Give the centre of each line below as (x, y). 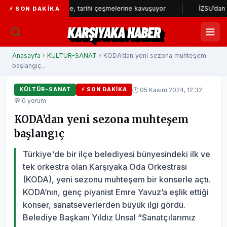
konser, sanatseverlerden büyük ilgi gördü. (104, 205)
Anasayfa (26, 55)
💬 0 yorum (30, 101)
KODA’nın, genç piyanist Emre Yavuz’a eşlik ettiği (116, 192)
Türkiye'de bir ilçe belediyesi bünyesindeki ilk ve (117, 154)
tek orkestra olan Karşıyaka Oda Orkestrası (105, 167)
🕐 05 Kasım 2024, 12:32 (167, 90)
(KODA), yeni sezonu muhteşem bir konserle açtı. (117, 179)
